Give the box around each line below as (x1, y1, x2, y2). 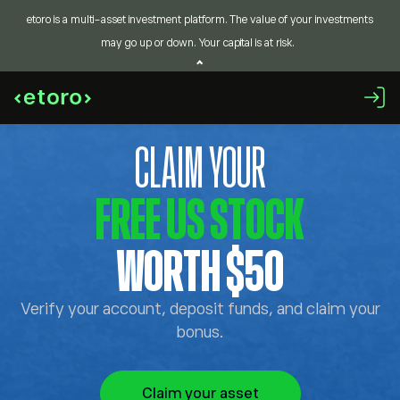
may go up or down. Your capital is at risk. (101, 37, 295, 49)
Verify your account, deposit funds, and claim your (20, 300, 380, 318)
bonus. (176, 323, 224, 341)
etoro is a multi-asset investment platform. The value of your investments (27, 13, 373, 26)
